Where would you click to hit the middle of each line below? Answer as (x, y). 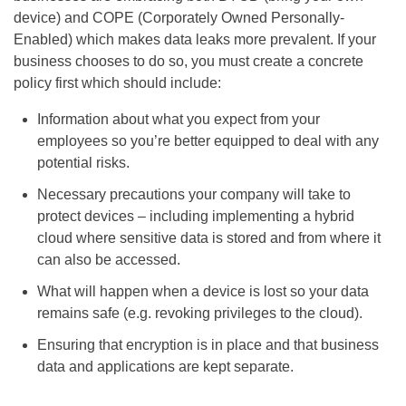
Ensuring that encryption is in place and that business (208, 345)
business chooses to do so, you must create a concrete (188, 61)
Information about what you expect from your (178, 119)
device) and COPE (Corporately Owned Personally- (179, 17)
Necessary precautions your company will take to (193, 194)
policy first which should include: (117, 82)
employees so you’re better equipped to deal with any (208, 140)
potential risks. (83, 162)
